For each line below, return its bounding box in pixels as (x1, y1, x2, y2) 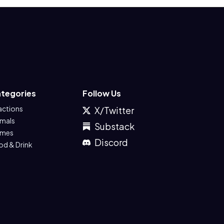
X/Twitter (94, 104, 134, 116)
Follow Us (82, 88, 121, 98)
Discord (94, 136, 128, 148)
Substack (94, 120, 135, 132)
